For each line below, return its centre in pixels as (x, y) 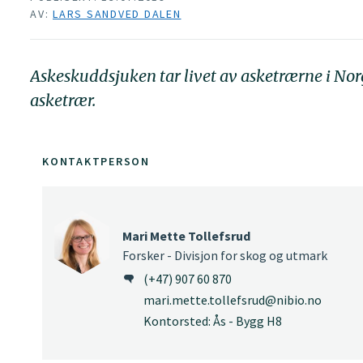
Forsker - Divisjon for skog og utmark (225, 255)
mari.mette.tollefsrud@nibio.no (233, 300)
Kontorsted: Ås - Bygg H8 (213, 321)
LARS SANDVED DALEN (117, 14)
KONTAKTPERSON (96, 161)
